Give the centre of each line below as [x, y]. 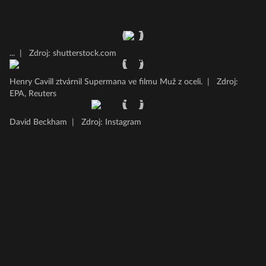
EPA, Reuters [33, 94]
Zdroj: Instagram [110, 122]
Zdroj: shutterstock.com [72, 53]
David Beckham [38, 122]
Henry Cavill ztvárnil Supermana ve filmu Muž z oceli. [106, 82]
